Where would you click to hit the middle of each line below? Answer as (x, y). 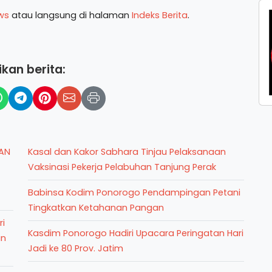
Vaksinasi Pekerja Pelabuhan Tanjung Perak (122, 167)
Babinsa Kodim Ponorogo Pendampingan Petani (134, 192)
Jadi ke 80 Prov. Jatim (76, 248)
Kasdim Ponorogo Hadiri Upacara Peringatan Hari (136, 233)
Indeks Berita (159, 15)
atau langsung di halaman (70, 15)
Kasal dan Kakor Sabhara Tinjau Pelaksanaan (127, 151)
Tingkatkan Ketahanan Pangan (96, 207)
